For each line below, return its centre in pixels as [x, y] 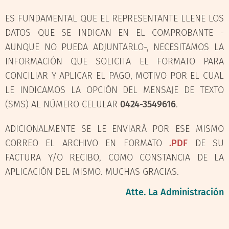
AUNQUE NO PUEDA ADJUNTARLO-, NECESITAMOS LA [114, 47]
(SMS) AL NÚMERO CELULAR [63, 104]
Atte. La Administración [175, 192]
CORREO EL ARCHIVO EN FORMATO [87, 143]
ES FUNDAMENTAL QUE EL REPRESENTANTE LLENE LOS [114, 18]
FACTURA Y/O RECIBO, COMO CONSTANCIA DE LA [114, 157]
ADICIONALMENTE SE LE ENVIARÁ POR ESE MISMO [114, 129]
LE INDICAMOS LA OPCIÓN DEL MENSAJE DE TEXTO [114, 90]
